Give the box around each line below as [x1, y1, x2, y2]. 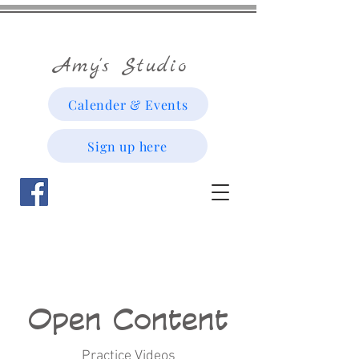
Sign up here [87, 137, 167, 155]
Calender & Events [68, 95, 188, 113]
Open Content [28, 301, 228, 335]
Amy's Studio [53, 53, 188, 79]
